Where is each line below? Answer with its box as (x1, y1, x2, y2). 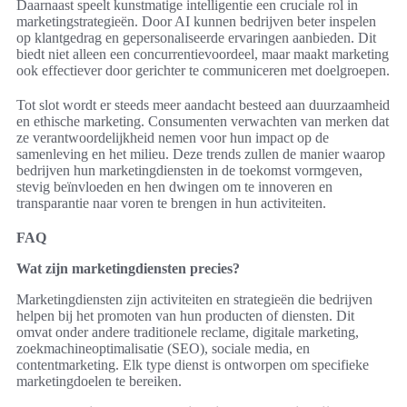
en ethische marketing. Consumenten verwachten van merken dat (16, 114, 389, 130)
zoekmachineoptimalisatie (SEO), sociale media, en (16, 341, 310, 357)
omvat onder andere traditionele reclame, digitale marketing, (16, 324, 359, 341)
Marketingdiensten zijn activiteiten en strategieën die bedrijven (16, 292, 372, 308)
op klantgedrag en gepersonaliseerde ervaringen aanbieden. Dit (16, 30, 376, 46)
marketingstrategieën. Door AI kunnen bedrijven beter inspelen (16, 14, 376, 30)
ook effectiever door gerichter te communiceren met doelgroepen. (16, 63, 390, 79)
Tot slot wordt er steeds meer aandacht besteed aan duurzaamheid (16, 97, 390, 114)
